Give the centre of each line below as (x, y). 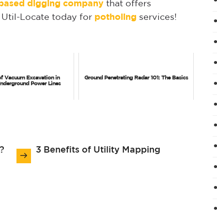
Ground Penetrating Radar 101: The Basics (136, 77)
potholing (116, 17)
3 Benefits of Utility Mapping (98, 150)
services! (158, 17)
